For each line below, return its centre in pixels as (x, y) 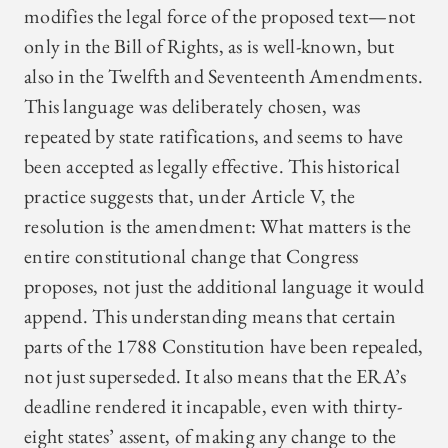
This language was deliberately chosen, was (192, 106)
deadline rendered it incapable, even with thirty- (213, 406)
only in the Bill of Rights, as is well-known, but (209, 46)
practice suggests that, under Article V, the (189, 196)
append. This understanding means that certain (210, 316)
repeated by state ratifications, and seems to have (214, 136)
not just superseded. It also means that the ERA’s (215, 376)
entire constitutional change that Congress (191, 256)
